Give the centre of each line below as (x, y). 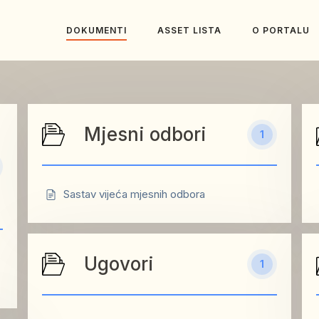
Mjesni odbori (145, 134)
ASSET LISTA (189, 30)
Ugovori (119, 264)
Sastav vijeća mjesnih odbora (134, 194)
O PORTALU (281, 30)
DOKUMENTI (96, 30)
